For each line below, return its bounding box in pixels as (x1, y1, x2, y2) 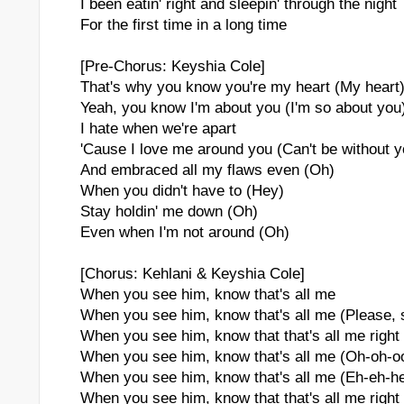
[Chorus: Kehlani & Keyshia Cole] (80, 265, 305, 282)
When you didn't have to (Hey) (80, 182, 284, 199)
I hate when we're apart (80, 120, 236, 137)
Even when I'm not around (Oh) (80, 224, 289, 241)
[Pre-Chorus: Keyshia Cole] (80, 58, 265, 75)
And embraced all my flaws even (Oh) (80, 161, 335, 179)
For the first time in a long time (80, 16, 287, 33)
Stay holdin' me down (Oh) (80, 203, 258, 220)
